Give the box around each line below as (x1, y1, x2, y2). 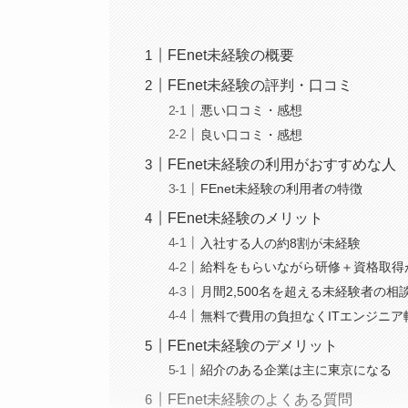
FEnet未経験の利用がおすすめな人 (168, 156, 397, 172)
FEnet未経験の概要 (168, 47, 295, 64)
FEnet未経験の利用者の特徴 (200, 181, 363, 197)
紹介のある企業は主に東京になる (200, 362, 393, 378)
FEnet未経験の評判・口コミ (168, 77, 353, 94)
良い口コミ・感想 (200, 127, 303, 142)
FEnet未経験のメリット (168, 210, 324, 227)
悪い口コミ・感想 (200, 102, 303, 117)
